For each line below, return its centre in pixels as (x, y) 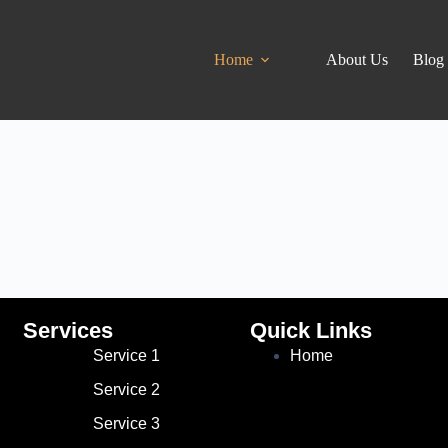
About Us (357, 59)
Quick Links (310, 331)
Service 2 (126, 390)
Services (68, 331)
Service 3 (126, 424)
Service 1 (126, 356)
